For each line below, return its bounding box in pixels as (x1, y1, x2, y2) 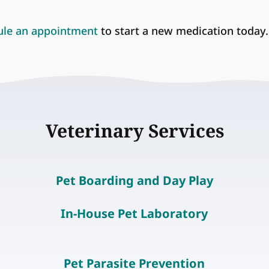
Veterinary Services (45, 118, 224, 144)
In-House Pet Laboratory (61, 205, 208, 222)
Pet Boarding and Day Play (55, 172, 213, 189)
